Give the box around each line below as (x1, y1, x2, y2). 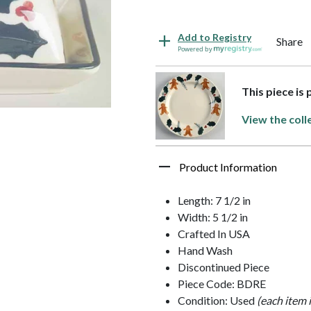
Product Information (179, 160, 277, 174)
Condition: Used (178, 293, 257, 307)
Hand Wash (178, 243, 233, 257)
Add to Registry (178, 31, 251, 43)
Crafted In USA (178, 226, 250, 240)
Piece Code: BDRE (178, 276, 266, 290)
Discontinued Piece (178, 260, 269, 274)
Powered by (178, 44, 214, 53)
